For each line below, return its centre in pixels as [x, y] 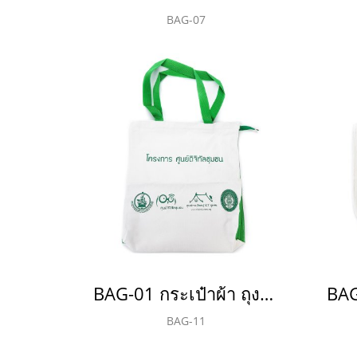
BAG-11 [186, 320]
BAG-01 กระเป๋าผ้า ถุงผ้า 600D [267, 293]
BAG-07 [186, 19]
